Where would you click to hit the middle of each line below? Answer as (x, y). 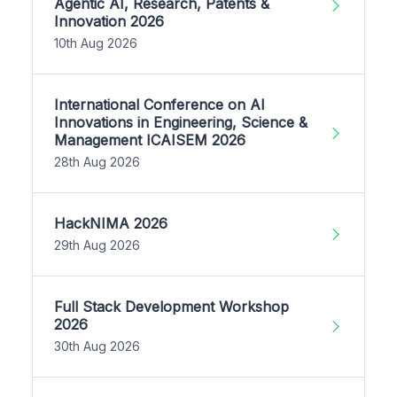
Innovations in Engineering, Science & (181, 122)
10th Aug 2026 (96, 43)
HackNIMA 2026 (111, 223)
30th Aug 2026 (97, 346)
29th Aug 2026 (97, 245)
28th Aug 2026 (97, 161)
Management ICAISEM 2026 (150, 140)
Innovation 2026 (109, 21)
